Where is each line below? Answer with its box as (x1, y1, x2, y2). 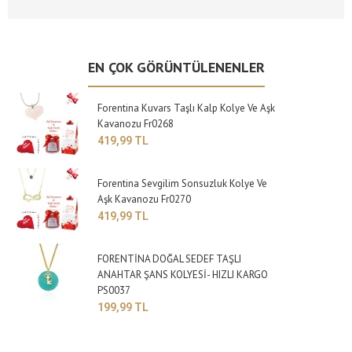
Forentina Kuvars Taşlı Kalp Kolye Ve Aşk (97, 101, 276, 115)
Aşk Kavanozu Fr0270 (97, 192, 192, 207)
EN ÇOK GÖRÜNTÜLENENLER (87, 58, 265, 77)
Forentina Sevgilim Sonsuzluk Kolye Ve (97, 177, 268, 191)
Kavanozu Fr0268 (97, 117, 174, 131)
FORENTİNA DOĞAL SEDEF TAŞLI (97, 252, 242, 266)
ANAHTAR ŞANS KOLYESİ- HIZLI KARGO (97, 268, 269, 282)
